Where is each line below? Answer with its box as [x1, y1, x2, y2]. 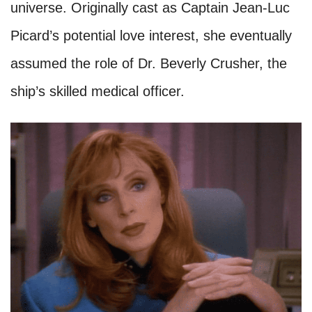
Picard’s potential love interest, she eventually [10, 28, 292, 44]
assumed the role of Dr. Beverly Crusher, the [10, 56, 287, 72]
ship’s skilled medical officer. [10, 84, 185, 100]
